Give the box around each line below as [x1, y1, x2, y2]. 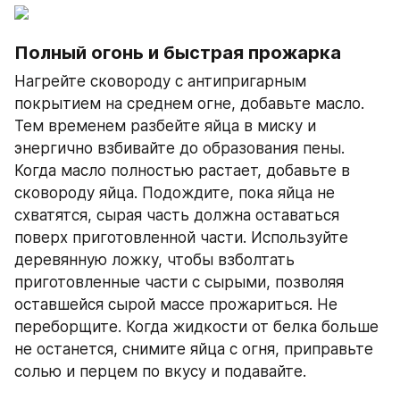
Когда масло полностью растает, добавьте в [14, 161, 350, 179]
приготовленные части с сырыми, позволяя [14, 272, 344, 291]
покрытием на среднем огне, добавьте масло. [14, 94, 364, 112]
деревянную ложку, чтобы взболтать [14, 250, 295, 269]
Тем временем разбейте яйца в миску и [14, 116, 316, 135]
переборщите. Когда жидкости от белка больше [14, 317, 379, 336]
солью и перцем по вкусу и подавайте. [14, 362, 306, 380]
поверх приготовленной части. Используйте [14, 228, 348, 246]
